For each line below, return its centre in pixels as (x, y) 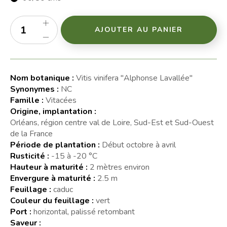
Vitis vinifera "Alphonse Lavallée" (134, 78)
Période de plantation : (55, 145)
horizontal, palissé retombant (84, 212)
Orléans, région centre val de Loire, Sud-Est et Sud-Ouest (112, 122)
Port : (21, 212)
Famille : (27, 100)
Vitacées (61, 100)
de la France (31, 134)
